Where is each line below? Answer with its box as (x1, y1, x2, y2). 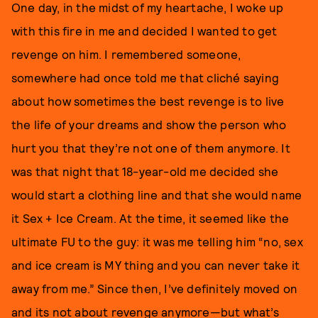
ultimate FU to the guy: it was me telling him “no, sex (11, 234, 303, 248)
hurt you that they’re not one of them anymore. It (11, 141, 290, 155)
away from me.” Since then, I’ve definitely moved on (11, 281, 298, 295)
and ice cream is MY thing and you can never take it (11, 258, 300, 272)
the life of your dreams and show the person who (11, 117, 287, 131)
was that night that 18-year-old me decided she (11, 164, 279, 178)
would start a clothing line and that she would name (11, 187, 302, 202)
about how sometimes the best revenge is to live (11, 94, 285, 108)
